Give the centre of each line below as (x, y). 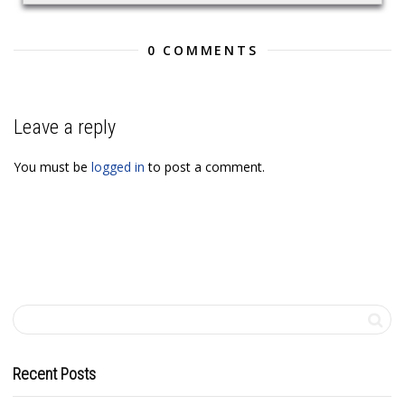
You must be (52, 166)
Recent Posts (54, 373)
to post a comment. (205, 166)
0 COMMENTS (202, 50)
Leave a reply (65, 127)
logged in (118, 166)
